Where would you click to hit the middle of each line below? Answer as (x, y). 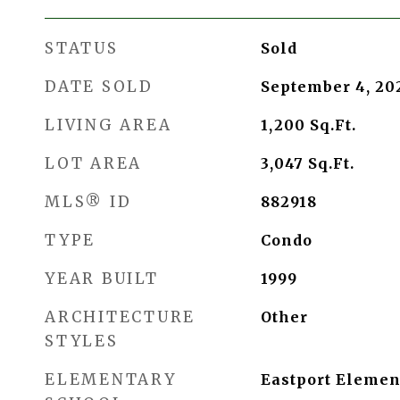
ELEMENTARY (111, 379)
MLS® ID (88, 202)
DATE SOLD (99, 87)
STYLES (82, 341)
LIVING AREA (108, 125)
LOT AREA (93, 163)
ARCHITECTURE (120, 317)
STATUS (82, 48)
